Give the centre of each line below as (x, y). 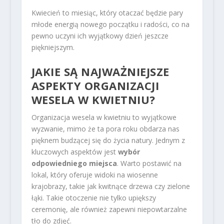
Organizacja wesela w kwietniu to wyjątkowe (104, 117)
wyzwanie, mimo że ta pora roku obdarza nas (105, 128)
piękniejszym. (53, 47)
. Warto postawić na (149, 163)
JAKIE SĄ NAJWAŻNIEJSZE (100, 71)
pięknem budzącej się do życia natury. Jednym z (108, 140)
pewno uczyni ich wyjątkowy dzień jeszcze (100, 36)
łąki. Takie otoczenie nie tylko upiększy (93, 197)
